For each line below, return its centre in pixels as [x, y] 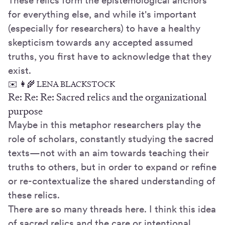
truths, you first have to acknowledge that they [110, 57]
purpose [25, 111]
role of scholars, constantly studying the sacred [111, 139]
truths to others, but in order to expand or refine [112, 167]
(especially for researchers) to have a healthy [104, 29]
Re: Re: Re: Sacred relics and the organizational [107, 97]
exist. [20, 71]
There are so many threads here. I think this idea [112, 209]
